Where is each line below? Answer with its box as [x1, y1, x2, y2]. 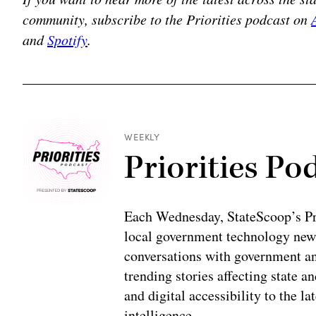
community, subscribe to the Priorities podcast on [23, 9, 311, 28]
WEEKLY [124, 130, 161, 143]
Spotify [47, 30, 87, 49]
